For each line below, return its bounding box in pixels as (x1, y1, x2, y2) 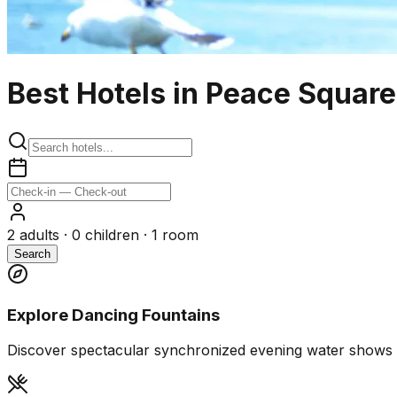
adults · (15, 225, 72, 244)
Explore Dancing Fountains (7, 304, 220, 325)
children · (81, 225, 152, 244)
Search (14, 246, 51, 261)
